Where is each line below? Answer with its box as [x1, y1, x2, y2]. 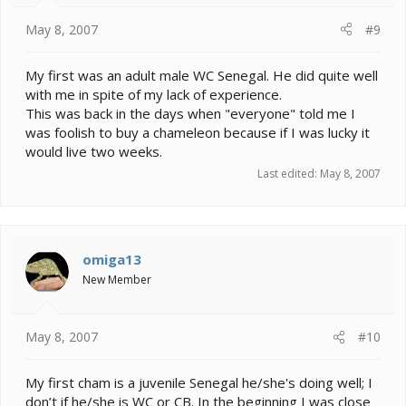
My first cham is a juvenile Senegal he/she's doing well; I [25, 373, 372, 392]
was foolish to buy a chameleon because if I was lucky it [25, 122, 370, 141]
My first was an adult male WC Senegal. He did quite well [25, 65, 378, 84]
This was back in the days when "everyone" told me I [25, 103, 355, 122]
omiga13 [82, 249, 141, 268]
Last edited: [257, 165, 320, 181]
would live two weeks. [25, 141, 162, 160]
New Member [82, 271, 151, 287]
